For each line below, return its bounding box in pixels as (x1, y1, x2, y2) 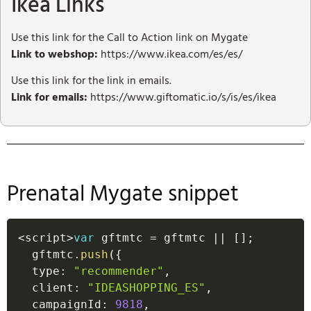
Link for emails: (11, 87, 87, 106)
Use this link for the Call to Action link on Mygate (11, 28, 248, 47)
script (25, 231, 67, 245)
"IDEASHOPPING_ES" (87, 281, 205, 295)
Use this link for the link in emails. (11, 71, 174, 90)
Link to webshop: (11, 44, 98, 63)
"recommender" (74, 264, 164, 278)
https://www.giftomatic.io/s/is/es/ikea (87, 87, 276, 106)
